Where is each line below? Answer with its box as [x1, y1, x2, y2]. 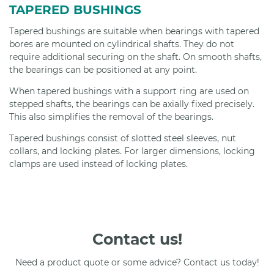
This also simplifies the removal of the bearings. [9, 111, 213, 122]
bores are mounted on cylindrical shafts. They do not [9, 39, 234, 50]
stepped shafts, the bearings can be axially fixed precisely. [9, 98, 254, 109]
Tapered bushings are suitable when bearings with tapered [9, 26, 259, 37]
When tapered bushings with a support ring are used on [9, 86, 249, 97]
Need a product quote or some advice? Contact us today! [15, 257, 259, 268]
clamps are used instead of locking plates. [9, 158, 188, 169]
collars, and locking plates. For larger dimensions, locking [9, 146, 255, 157]
